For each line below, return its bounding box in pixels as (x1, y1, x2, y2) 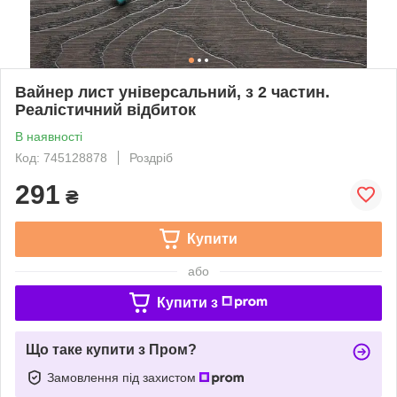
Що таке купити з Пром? (26, 341, 197, 357)
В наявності (15, 128, 82, 144)
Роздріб (129, 150, 173, 165)
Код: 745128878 (15, 150, 107, 165)
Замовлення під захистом (47, 370, 199, 385)
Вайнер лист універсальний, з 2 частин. (15, 82, 330, 101)
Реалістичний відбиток (15, 100, 196, 119)
